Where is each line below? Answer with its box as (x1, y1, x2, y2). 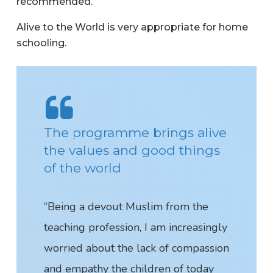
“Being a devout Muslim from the (43, 199, 208, 214)
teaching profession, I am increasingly (43, 219, 227, 235)
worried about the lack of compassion (43, 240, 229, 255)
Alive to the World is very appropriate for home (16, 21, 248, 33)
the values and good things (43, 142, 220, 158)
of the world (43, 160, 121, 175)
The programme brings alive (43, 124, 227, 140)
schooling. (16, 37, 66, 49)
